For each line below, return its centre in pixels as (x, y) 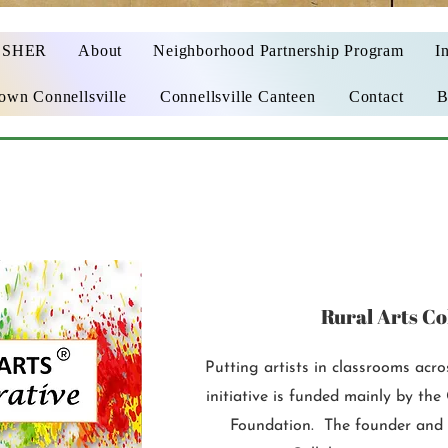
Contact (376, 96)
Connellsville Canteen (237, 96)
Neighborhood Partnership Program (278, 50)
